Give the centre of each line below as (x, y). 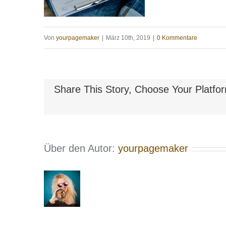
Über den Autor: (81, 148)
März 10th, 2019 (128, 38)
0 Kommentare (177, 38)
